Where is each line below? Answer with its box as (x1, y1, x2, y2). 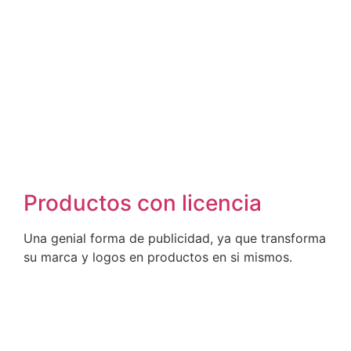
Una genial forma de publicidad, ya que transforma (24, 230, 326, 246)
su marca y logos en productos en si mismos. (24, 248, 292, 265)
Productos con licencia (24, 189, 262, 216)
